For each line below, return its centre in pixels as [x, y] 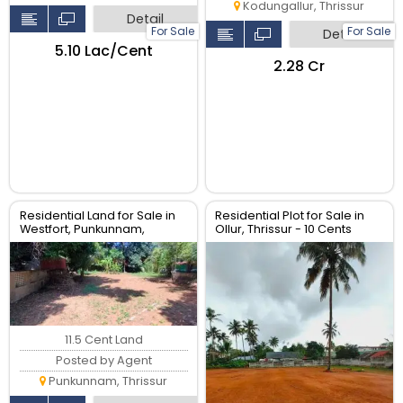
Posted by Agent [103, 360]
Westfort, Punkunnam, [82, 229]
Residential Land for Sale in [97, 216]
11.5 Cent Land [103, 339]
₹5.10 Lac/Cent [103, 50]
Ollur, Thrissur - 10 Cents [284, 229]
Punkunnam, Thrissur [107, 381]
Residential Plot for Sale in [290, 216]
